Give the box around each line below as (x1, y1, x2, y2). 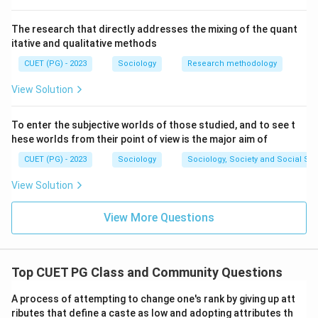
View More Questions (104, 211, 214, 224)
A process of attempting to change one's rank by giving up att (11, 293, 295, 305)
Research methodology (187, 59, 277, 68)
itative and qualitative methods (11, 38, 157, 49)
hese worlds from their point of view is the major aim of (11, 133, 268, 145)
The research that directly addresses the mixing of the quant (11, 23, 297, 35)
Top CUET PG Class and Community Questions (11, 265, 283, 280)
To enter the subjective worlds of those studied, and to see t (11, 119, 295, 131)
